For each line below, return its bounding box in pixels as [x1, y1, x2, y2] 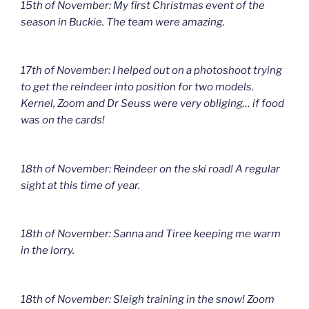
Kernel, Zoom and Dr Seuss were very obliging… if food [21, 97, 284, 110]
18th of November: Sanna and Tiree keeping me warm [21, 228, 281, 241]
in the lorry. [21, 244, 74, 257]
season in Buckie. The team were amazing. [21, 15, 225, 28]
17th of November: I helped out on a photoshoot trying [21, 64, 282, 77]
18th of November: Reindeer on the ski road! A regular [21, 162, 280, 175]
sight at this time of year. [21, 179, 140, 192]
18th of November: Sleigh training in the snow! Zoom [21, 292, 275, 306]
